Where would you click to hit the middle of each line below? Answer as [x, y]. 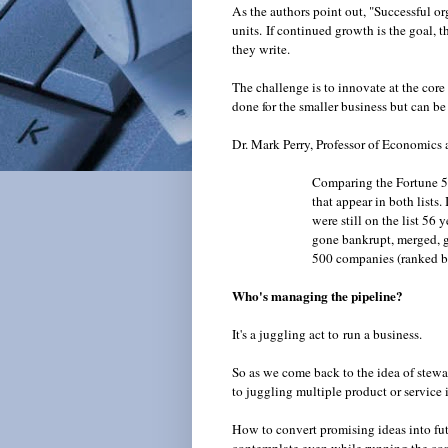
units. [249, 30]
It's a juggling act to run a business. [329, 334]
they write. [263, 49]
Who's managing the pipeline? [317, 296]
